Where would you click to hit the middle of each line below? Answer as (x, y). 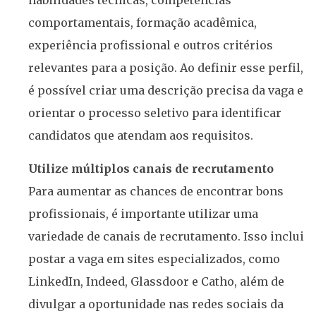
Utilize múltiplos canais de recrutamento (151, 168)
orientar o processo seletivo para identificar (155, 113)
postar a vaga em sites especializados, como (154, 259)
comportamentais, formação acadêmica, (142, 23)
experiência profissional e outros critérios (151, 45)
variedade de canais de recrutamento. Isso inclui (166, 236)
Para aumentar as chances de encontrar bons (156, 191)
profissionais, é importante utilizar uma (143, 213)
